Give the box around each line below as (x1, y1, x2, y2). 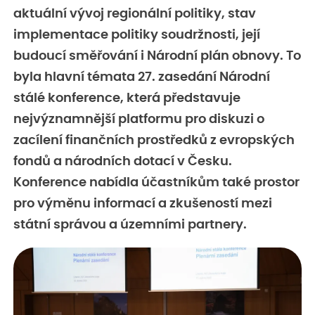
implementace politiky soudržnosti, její (13, 28, 260, 41)
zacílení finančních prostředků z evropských (13, 134, 295, 147)
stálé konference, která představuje (13, 91, 240, 105)
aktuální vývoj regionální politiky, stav (13, 7, 256, 20)
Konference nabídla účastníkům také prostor (13, 176, 300, 189)
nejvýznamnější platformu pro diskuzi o (13, 112, 264, 126)
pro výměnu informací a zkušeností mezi (13, 197, 272, 210)
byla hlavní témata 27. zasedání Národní (13, 70, 270, 84)
